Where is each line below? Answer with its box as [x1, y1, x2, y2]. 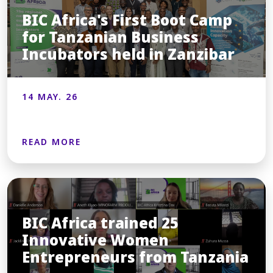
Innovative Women [22, 229, 169, 251]
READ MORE [22, 136, 81, 148]
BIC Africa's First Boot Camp [22, 9, 232, 31]
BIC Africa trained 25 [22, 212, 179, 234]
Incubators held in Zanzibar [22, 43, 235, 65]
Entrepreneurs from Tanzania [22, 246, 249, 268]
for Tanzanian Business [22, 26, 199, 48]
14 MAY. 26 [22, 91, 78, 103]
